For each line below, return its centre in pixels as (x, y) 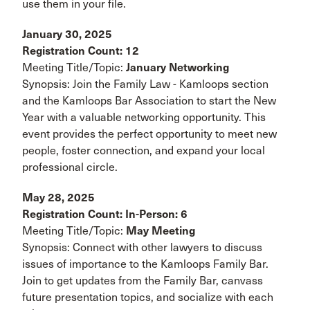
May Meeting (161, 230)
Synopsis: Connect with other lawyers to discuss (142, 247)
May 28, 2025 (58, 197)
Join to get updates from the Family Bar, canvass (143, 280)
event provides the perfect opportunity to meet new (149, 134)
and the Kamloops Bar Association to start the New (149, 100)
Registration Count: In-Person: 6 (105, 214)
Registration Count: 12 (81, 51)
